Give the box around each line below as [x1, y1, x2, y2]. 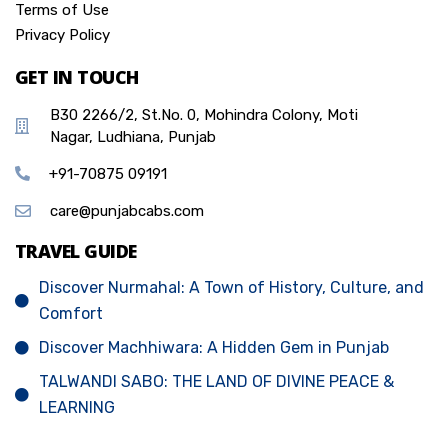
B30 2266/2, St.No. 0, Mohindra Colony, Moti [50, 105, 358, 124]
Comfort [39, 303, 103, 323]
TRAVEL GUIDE [15, 238, 137, 263]
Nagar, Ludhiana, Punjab [50, 127, 216, 146]
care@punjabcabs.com [50, 201, 204, 220]
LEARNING [39, 397, 115, 417]
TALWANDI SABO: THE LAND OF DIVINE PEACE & [39, 371, 394, 391]
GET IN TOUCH [15, 64, 139, 89]
